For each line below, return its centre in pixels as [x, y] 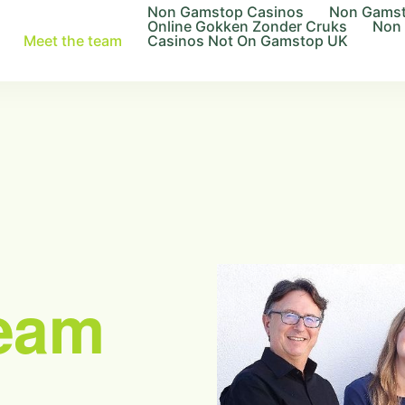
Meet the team [73, 41]
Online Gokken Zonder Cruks [248, 26]
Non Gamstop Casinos [226, 12]
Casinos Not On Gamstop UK [248, 41]
